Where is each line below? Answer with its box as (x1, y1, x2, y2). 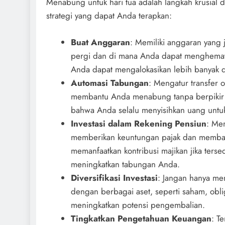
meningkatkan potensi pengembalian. (70, 198, 205, 211)
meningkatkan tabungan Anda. (70, 158, 180, 170)
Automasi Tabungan (70, 76, 149, 89)
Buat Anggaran (70, 36, 130, 48)
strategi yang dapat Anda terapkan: (46, 10, 172, 22)
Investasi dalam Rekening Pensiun (70, 117, 206, 130)
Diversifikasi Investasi (70, 171, 158, 184)
